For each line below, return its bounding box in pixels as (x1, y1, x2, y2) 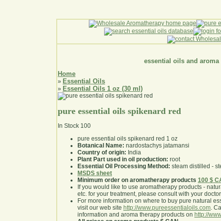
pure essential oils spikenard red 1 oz (77, 135, 178, 143)
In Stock (58, 122, 79, 130)
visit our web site (77, 204, 123, 212)
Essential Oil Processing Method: (77, 163, 170, 170)
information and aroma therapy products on (77, 211, 194, 219)
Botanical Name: (77, 142, 124, 149)
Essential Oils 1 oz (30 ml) (63, 85, 143, 93)
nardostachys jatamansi (124, 142, 189, 149)
